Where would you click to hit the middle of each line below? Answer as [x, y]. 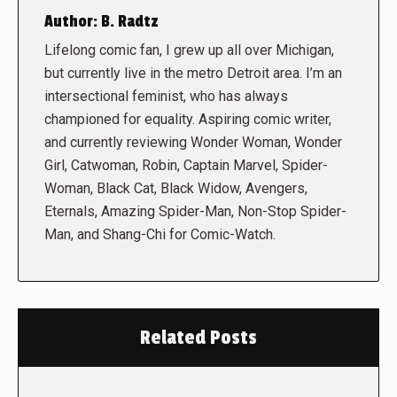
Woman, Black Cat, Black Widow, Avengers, [176, 189]
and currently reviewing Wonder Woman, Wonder [193, 143]
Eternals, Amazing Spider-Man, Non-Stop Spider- [195, 212]
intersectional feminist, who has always [166, 97]
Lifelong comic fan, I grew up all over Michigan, [189, 51]
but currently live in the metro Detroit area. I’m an [193, 74]
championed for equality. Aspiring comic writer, [188, 120]
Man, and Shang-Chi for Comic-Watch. [160, 235]
